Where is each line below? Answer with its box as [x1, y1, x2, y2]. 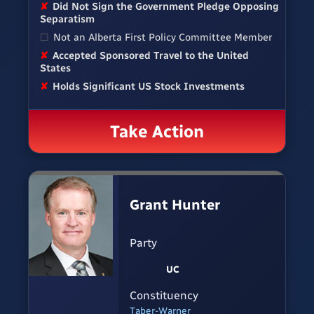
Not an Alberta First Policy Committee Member [53, 30, 273, 43]
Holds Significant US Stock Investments [53, 79, 245, 93]
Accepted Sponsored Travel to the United [53, 48, 250, 62]
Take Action [110, 121, 204, 142]
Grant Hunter [130, 196, 220, 214]
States [40, 61, 71, 74]
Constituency [130, 288, 198, 302]
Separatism [40, 12, 95, 25]
